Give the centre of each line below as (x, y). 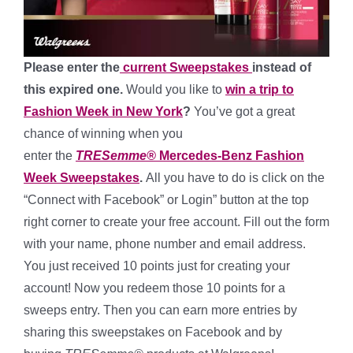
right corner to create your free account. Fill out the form (176, 222)
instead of (282, 68)
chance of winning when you (103, 134)
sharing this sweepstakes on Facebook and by (153, 333)
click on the (293, 178)
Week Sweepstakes (82, 178)
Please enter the (72, 68)
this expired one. (75, 90)
